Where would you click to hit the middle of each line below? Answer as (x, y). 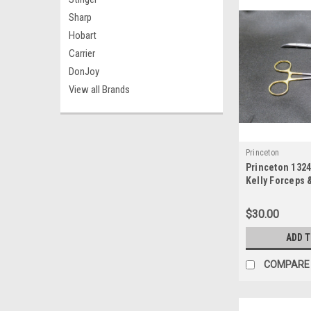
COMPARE (286, 265)
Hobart (83, 35)
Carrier (82, 53)
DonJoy (84, 72)
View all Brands (99, 90)
